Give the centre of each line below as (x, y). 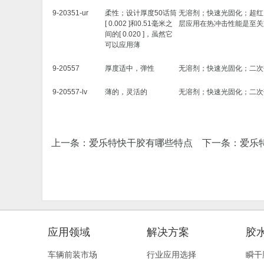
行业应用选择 (171, 255)
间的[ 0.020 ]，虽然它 (139, 34)
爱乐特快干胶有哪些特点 (141, 143)
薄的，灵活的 (126, 92)
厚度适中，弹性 (130, 68)
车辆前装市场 (72, 255)
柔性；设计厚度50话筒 (141, 13)
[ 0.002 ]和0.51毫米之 (139, 24)
